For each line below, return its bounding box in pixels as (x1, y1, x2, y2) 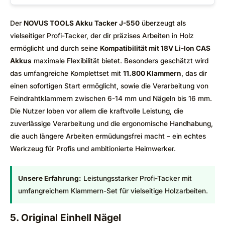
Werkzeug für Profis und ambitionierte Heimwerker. (10, 145, 176, 153)
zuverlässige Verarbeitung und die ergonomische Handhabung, (10, 120, 213, 128)
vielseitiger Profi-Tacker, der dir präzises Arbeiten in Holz (10, 32, 194, 40)
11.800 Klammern (123, 69, 181, 78)
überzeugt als (140, 19, 186, 28)
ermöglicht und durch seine (10, 44, 100, 53)
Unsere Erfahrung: (18, 174, 81, 182)
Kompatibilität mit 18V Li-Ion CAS (100, 44, 210, 53)
